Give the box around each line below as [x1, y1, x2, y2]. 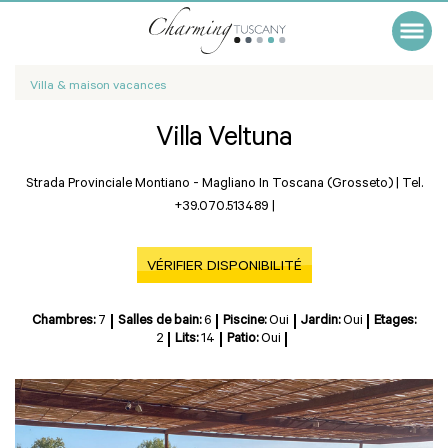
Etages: [374, 314, 416, 329]
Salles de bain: [117, 314, 204, 329]
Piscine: [223, 314, 269, 329]
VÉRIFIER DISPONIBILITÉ [146, 260, 302, 276]
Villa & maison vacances [30, 80, 166, 94]
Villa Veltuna [156, 125, 292, 156]
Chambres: [32, 314, 98, 329]
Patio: [226, 332, 261, 347]
